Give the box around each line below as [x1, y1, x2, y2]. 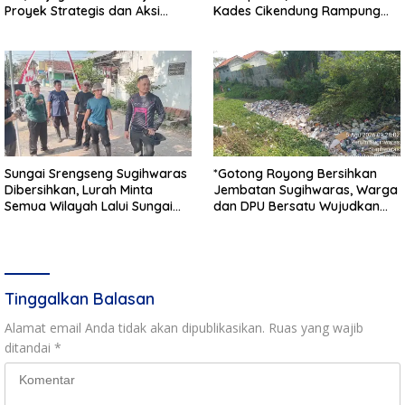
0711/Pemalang [5, 35, 97, 52]
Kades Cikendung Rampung [213, 3, 381, 20]
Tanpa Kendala [213, 19, 306, 36]
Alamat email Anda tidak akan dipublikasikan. [5, 318, 265, 336]
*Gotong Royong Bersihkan [213, 165, 377, 182]
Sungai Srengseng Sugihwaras [5, 165, 187, 182]
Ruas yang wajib [268, 318, 363, 336]
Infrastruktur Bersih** [213, 213, 340, 231]
